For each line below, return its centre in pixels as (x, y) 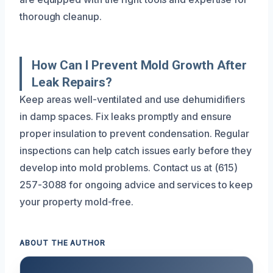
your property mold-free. (77, 201)
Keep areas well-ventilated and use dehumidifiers (133, 99)
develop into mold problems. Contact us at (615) (129, 167)
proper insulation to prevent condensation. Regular (135, 133)
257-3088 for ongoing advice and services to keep (136, 184)
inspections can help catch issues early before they (136, 150)
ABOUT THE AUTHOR (63, 243)
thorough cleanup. (61, 16)
